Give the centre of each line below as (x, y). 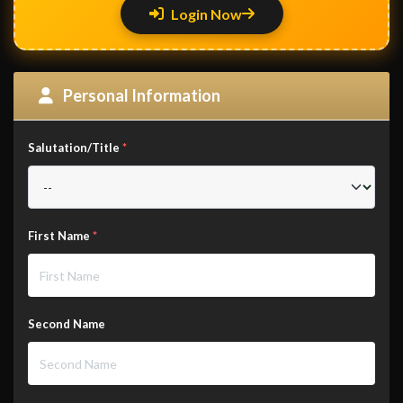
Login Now (206, 13)
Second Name (67, 324)
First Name (60, 236)
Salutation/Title (75, 148)
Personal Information (140, 96)
